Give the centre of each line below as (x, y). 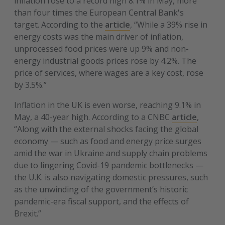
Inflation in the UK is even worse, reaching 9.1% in (108, 105)
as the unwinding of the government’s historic (101, 189)
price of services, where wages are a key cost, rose (109, 73)
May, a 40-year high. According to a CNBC (93, 117)
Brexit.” (29, 213)
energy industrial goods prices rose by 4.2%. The (105, 61)
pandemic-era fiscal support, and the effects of (102, 201)
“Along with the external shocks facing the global (106, 129)
